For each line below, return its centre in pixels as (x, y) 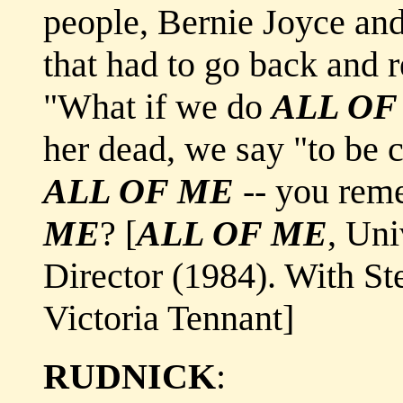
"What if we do (157, 107)
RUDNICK (130, 377)
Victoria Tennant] (169, 318)
